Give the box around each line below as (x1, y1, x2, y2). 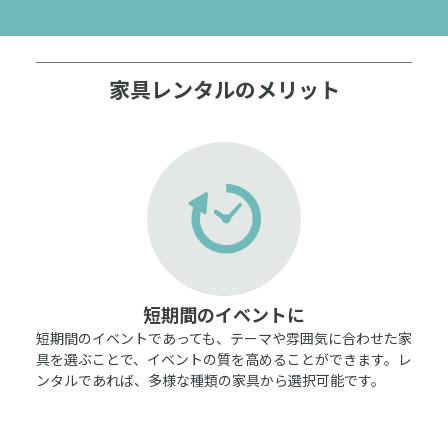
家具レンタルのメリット (108, 73, 340, 104)
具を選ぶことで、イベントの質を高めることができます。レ (36, 348, 412, 369)
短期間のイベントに (143, 300, 305, 327)
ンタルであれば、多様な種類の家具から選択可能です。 (36, 369, 385, 390)
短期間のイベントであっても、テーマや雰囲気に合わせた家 (36, 327, 412, 348)
